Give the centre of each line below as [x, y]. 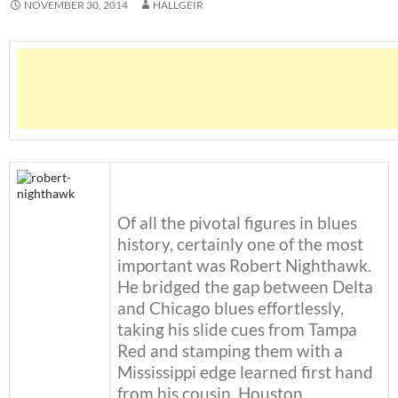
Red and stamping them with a [230, 351]
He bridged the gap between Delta [245, 287]
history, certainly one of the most [240, 244]
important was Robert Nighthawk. [244, 266]
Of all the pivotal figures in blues [237, 223]
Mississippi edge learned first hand [245, 372]
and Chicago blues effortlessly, [231, 308]
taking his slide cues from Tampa [237, 330]
